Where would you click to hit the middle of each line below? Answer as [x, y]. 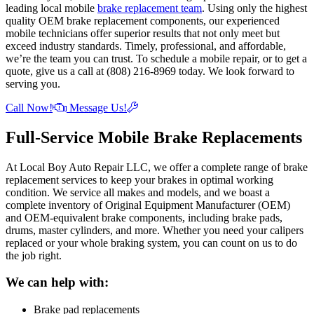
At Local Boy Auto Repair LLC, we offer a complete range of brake [157, 167]
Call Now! [29, 107]
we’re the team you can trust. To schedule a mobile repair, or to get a [156, 58]
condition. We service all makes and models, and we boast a [138, 192]
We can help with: [57, 282]
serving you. [33, 83]
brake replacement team [150, 8]
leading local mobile [52, 8]
